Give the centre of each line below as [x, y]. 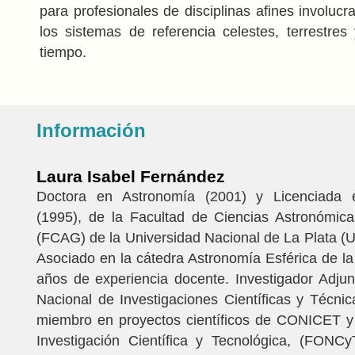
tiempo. [63, 52]
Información [91, 130]
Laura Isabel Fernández [131, 176]
